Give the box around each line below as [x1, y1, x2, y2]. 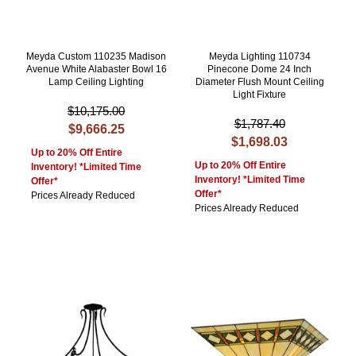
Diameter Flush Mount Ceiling [195, 76, 324, 88]
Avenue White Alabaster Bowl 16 [25, 64, 167, 75]
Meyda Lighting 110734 [208, 51, 311, 63]
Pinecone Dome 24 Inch [207, 64, 312, 75]
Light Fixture [233, 89, 287, 101]
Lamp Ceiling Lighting [48, 76, 145, 88]
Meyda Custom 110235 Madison [26, 51, 167, 63]
